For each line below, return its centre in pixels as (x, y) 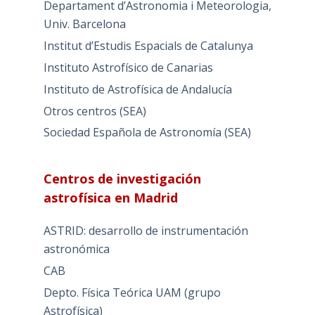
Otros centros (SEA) (95, 111)
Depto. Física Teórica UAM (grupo (132, 293)
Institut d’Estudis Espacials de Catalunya (148, 46)
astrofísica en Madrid (110, 198)
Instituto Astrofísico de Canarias (128, 68)
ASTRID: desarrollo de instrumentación (146, 231)
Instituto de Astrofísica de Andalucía (137, 89)
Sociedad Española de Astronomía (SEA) (147, 133)
